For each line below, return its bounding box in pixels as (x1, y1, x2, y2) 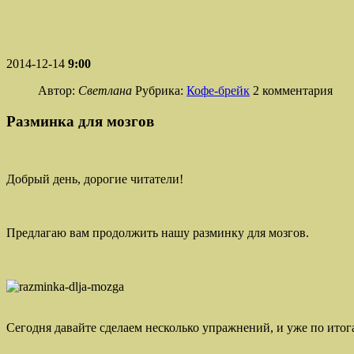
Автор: (38, 84, 75, 98)
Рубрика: (135, 84, 186, 98)
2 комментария (253, 84, 333, 98)
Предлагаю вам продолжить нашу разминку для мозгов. (6, 225, 309, 239)
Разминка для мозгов (6, 113, 154, 130)
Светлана (78, 84, 132, 98)
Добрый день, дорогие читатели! (6, 171, 183, 186)
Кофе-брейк (186, 84, 250, 98)
